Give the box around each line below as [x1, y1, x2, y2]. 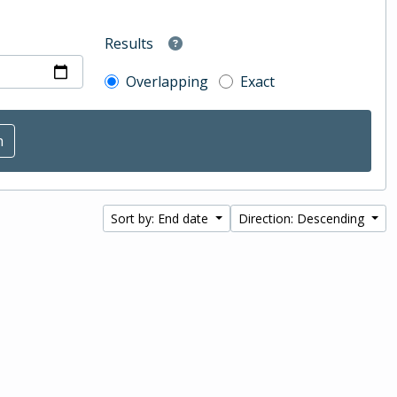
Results [105, 34, 154, 54]
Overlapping [126, 72, 209, 91]
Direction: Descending [238, 210, 369, 227]
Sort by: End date [111, 210, 213, 227]
